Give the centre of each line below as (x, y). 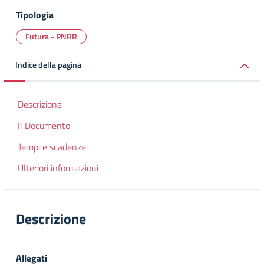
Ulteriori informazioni (58, 168)
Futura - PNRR (51, 36)
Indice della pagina (48, 65)
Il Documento (44, 126)
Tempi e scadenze (52, 147)
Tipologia (35, 15)
